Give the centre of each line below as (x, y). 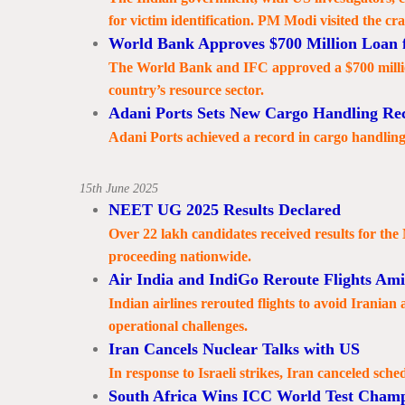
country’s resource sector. (186, 90)
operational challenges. (178, 326)
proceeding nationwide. (179, 256)
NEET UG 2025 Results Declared (224, 210)
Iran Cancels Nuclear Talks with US (234, 349)
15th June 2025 (118, 188)
